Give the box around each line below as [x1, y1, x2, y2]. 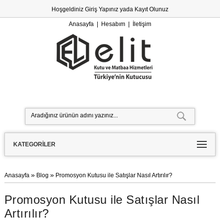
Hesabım [101, 21, 125, 27]
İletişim [132, 21, 151, 27]
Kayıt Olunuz [134, 6, 168, 13]
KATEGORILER [13, 141, 55, 148]
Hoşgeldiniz [51, 6, 85, 13]
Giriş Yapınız [84, 6, 118, 13]
